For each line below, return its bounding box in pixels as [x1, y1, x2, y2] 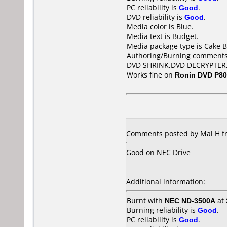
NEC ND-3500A [165, 196, 215, 205]
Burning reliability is [127, 205, 198, 215]
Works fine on [127, 70, 175, 80]
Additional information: [126, 177, 205, 186]
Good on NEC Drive [126, 147, 191, 157]
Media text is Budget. [127, 31, 199, 41]
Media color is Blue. [127, 22, 194, 31]
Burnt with [127, 196, 165, 205]
